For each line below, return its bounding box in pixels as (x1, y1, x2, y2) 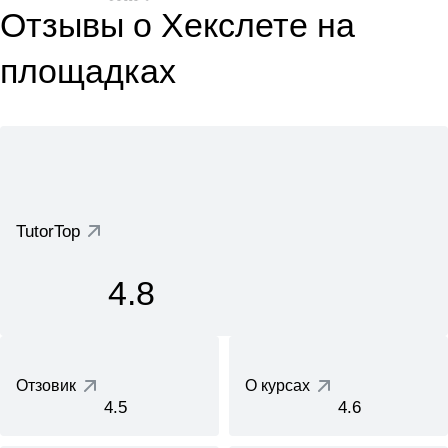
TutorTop (16, 221, 80, 241)
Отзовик (16, 377, 76, 394)
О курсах (245, 377, 310, 394)
